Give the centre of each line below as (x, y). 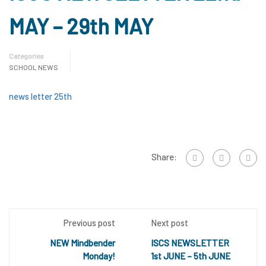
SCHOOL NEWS (34, 67)
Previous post (89, 223)
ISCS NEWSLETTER (190, 243)
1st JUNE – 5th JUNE (191, 256)
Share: (164, 156)
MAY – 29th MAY (81, 26)
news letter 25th (40, 96)
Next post (170, 223)
